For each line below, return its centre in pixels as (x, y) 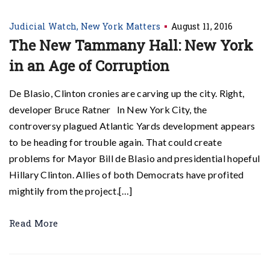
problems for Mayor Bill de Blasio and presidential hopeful (135, 158)
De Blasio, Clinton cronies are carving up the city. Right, (127, 93)
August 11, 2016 (202, 26)
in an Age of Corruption (89, 66)
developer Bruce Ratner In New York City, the (108, 109)
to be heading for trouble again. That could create (115, 142)
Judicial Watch (43, 26)
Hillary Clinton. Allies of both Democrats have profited (127, 174)
